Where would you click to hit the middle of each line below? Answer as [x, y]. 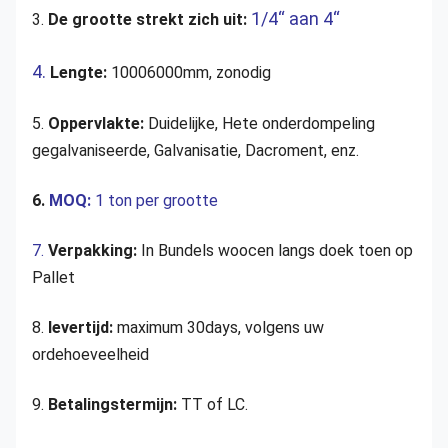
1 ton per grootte [156, 200]
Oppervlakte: [96, 123]
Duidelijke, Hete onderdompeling [259, 123]
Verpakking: [94, 250]
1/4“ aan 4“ [295, 18]
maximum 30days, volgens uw [220, 327]
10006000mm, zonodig [191, 72]
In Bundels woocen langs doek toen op [277, 250]
